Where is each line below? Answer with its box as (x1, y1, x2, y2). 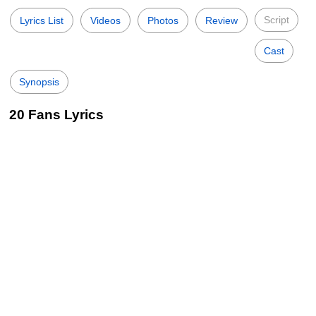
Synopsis (19, 76, 59, 87)
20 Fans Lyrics (9, 107, 104, 122)
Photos (147, 15, 178, 26)
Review (205, 15, 238, 26)
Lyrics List (20, 15, 63, 26)
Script (264, 14, 289, 25)
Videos (90, 15, 121, 26)
